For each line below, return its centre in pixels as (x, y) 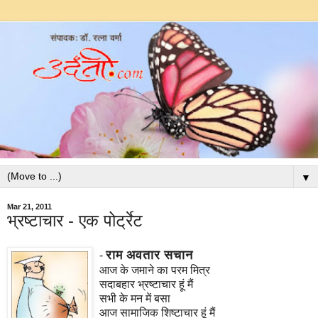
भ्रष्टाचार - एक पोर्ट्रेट (75, 220)
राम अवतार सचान (149, 255)
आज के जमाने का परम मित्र (155, 270)
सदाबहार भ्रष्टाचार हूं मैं (146, 285)
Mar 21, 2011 (29, 206)
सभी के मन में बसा (135, 299)
